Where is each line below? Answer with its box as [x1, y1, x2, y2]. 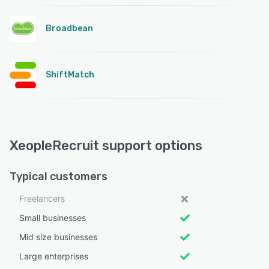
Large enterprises [19, 251, 88, 261]
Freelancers [19, 193, 65, 204]
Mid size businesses [19, 232, 97, 242]
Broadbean [46, 23, 93, 34]
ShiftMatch [46, 70, 94, 80]
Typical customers [10, 170, 107, 183]
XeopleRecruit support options [10, 138, 202, 154]
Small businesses [19, 213, 86, 223]
